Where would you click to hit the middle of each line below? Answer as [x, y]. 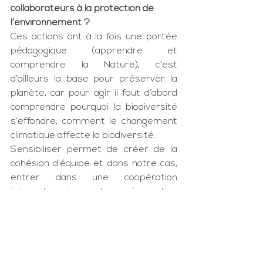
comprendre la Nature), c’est [94, 65]
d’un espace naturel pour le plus [94, 206]
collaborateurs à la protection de [83, 9]
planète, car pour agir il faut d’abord [94, 93]
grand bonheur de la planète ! [75, 220]
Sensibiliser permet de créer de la [94, 150]
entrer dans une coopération [94, 178]
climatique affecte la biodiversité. [83, 136]
